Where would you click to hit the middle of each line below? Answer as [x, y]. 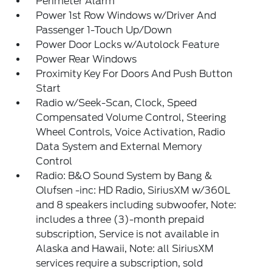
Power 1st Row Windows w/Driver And [126, 15]
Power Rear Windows [87, 59]
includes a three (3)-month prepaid [120, 219]
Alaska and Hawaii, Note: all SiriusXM [125, 249]
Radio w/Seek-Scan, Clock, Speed [117, 103]
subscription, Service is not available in [128, 234]
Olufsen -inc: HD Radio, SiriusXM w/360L [133, 190]
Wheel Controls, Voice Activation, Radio [131, 132]
